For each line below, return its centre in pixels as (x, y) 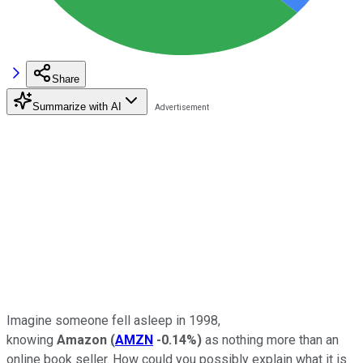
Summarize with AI (77, 106)
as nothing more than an (270, 340)
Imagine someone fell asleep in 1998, (113, 320)
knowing (32, 340)
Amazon (83, 340)
